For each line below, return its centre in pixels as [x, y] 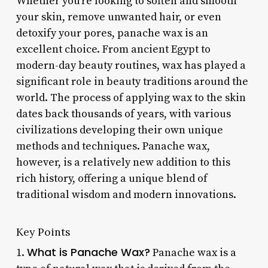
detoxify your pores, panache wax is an [112, 33]
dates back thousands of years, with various [123, 114]
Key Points [43, 232]
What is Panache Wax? [88, 252]
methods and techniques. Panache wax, [113, 146]
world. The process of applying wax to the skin [131, 98]
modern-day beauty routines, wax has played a [131, 65]
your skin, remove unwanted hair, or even [118, 17]
